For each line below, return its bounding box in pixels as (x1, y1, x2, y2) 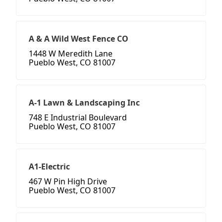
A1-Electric (29, 161, 70, 172)
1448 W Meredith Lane (29, 48, 112, 59)
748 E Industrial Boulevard (29, 112, 127, 123)
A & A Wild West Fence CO (29, 33, 128, 45)
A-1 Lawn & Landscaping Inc (29, 97, 140, 109)
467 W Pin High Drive (29, 176, 107, 187)
